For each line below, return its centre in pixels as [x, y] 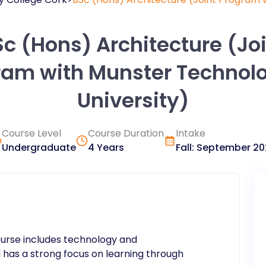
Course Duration [126, 133]
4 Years [106, 148]
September [223, 148]
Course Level [31, 133]
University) [133, 100]
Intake [190, 133]
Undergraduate [39, 148]
